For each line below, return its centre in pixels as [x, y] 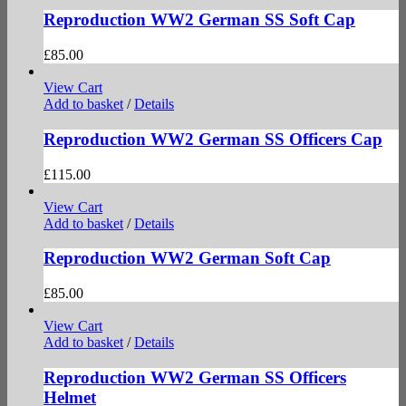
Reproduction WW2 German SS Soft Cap [199, 20]
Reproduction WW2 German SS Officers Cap [213, 139]
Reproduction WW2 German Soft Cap [187, 258]
